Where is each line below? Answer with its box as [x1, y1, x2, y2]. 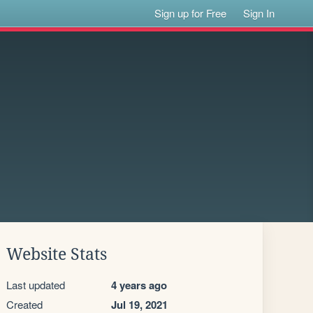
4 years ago [111, 277, 167, 293]
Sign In [243, 6, 275, 20]
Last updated [6, 277, 65, 292]
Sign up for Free [154, 6, 227, 20]
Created [6, 297, 43, 312]
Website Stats [6, 245, 107, 263]
